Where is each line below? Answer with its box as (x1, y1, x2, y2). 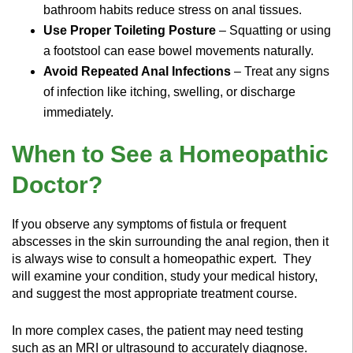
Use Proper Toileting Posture (43, 23, 216, 37)
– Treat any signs (231, 64, 329, 78)
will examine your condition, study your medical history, (12, 269, 318, 283)
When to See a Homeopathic (12, 140, 329, 167)
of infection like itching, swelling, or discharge (43, 84, 295, 98)
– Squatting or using (216, 23, 331, 37)
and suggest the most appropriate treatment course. (12, 286, 297, 300)
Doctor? (12, 171, 102, 198)
